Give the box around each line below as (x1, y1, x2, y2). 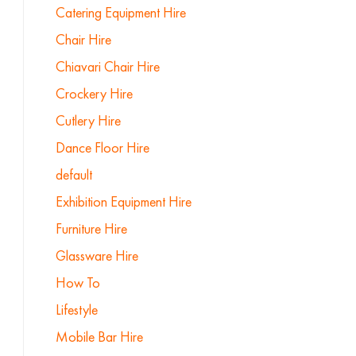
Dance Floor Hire (55, 138, 149, 157)
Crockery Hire (55, 84, 133, 103)
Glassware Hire (55, 246, 138, 265)
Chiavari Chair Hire (55, 57, 160, 75)
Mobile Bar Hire (55, 327, 143, 346)
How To (55, 273, 100, 292)
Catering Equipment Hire (55, 3, 186, 21)
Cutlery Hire (55, 111, 121, 130)
